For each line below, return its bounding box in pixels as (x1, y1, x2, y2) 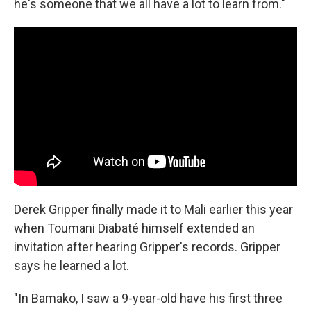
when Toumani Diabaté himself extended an (14, 221, 255, 235)
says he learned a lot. (14, 258, 129, 273)
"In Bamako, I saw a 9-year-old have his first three (14, 291, 283, 305)
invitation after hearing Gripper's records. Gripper (14, 239, 280, 254)
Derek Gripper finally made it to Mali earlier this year (14, 202, 293, 217)
